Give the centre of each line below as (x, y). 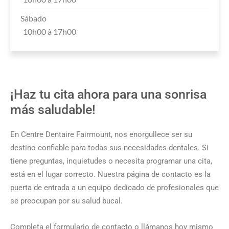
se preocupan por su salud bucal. (66, 201)
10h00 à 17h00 (50, 32)
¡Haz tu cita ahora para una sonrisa (108, 95)
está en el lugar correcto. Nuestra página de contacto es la (110, 175)
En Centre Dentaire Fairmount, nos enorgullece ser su (101, 135)
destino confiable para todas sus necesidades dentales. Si (109, 148)
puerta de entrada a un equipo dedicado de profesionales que (114, 188)
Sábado (33, 18)
